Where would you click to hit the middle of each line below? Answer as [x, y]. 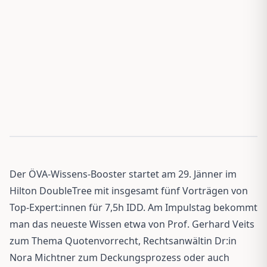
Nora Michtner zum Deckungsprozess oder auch [119, 257]
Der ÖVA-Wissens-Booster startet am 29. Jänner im [123, 174]
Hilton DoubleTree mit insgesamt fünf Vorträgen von [129, 190]
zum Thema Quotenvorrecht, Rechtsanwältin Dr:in [123, 240]
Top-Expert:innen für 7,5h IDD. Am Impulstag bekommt [133, 207]
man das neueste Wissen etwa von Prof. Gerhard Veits [132, 224]
